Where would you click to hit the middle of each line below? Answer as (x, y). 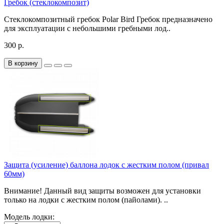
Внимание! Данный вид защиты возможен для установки (102, 190)
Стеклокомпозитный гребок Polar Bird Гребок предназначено (108, 19)
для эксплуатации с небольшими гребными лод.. (87, 28)
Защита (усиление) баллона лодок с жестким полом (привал (106, 164)
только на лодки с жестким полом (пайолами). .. (86, 199)
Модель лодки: (29, 216)
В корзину (23, 63)
